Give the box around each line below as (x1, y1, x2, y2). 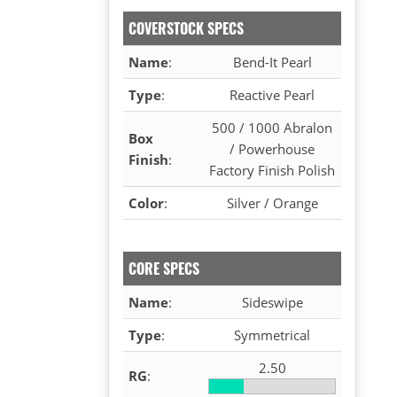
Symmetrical (234, 325, 310, 344)
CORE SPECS (128, 257, 199, 279)
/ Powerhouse (230, 139, 315, 158)
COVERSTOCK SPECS (128, 17, 244, 39)
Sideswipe (241, 292, 303, 311)
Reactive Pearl (230, 85, 315, 104)
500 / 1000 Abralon (212, 118, 332, 136)
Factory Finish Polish (209, 160, 335, 179)
